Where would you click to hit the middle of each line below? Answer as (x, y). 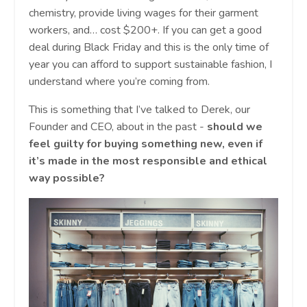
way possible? (67, 178)
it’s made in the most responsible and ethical (148, 161)
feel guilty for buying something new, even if (146, 144)
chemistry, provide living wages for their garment (144, 13)
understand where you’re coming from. (121, 81)
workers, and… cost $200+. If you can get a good (145, 30)
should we (235, 126)
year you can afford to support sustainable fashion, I (150, 64)
